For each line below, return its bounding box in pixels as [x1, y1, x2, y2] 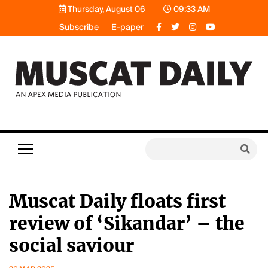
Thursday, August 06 [65, 4, 145, 14]
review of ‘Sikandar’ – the [9, 212, 245, 234]
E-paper [111, 22, 144, 32]
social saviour [9, 234, 134, 257]
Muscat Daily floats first [9, 190, 226, 212]
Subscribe [59, 22, 99, 32]
